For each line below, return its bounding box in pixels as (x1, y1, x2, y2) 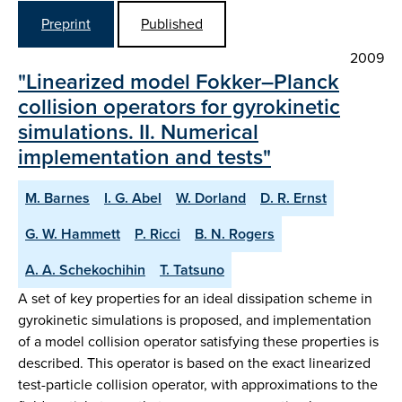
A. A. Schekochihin (25, 258, 145, 280)
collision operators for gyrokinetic (18, 90, 340, 123)
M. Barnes (25, 187, 90, 208)
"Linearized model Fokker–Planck (18, 65, 339, 98)
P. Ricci (135, 223, 180, 244)
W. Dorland (176, 187, 246, 208)
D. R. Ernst (260, 187, 327, 208)
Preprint (41, 13, 91, 34)
